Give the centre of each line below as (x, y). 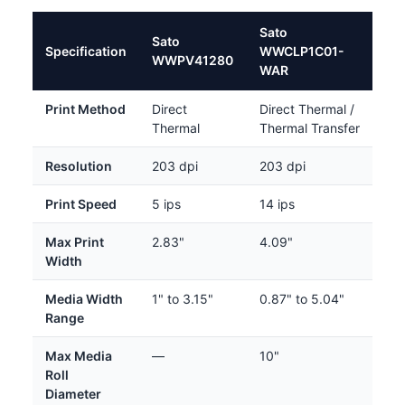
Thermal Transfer (310, 127)
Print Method (85, 108)
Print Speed (81, 203)
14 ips (277, 203)
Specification (86, 51)
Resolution (79, 165)
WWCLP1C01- (302, 51)
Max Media (79, 355)
